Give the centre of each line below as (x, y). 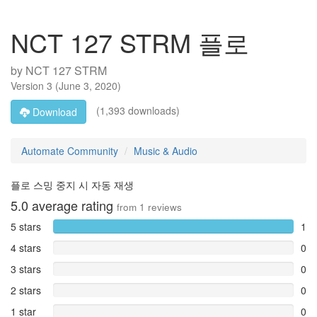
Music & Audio (166, 151)
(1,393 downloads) (137, 110)
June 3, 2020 (88, 86)
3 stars (26, 269)
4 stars (26, 248)
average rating (73, 205)
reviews (163, 207)
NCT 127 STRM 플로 (130, 42)
